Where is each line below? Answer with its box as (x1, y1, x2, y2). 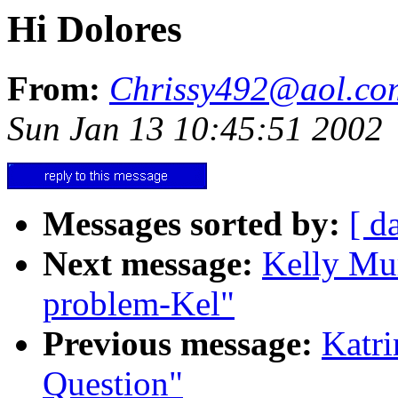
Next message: (43, 243, 253, 283)
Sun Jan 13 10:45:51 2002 (7, 108, 383, 147)
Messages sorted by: (43, 203, 340, 243)
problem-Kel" (43, 283, 235, 322)
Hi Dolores (7, 8, 182, 50)
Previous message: (43, 323, 313, 362)
